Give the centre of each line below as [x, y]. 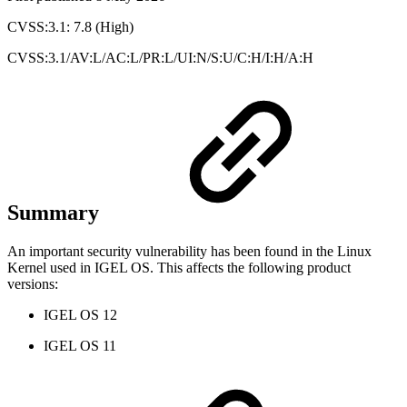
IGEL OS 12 [80, 315]
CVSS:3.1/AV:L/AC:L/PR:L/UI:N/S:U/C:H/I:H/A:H [160, 57]
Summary [56, 213]
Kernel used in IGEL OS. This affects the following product [179, 268]
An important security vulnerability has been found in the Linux [189, 252]
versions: [33, 284]
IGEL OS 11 [80, 346]
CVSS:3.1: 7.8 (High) [70, 26]
